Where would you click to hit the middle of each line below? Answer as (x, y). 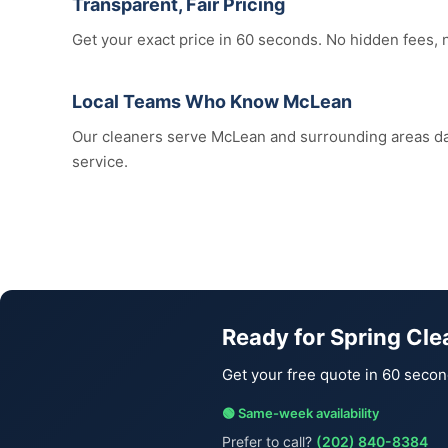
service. (100, 161)
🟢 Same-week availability (300, 413)
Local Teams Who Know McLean (212, 101)
